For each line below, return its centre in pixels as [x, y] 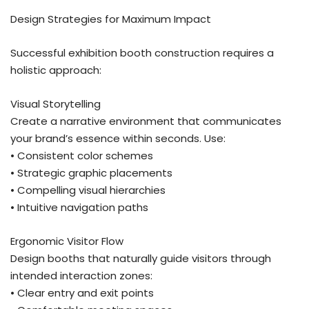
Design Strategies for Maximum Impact [111, 19]
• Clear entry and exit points [82, 292]
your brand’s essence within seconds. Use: [118, 138]
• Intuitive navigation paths [79, 207]
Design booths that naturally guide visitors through [141, 258]
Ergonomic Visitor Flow [67, 241]
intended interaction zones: [81, 275]
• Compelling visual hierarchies [88, 190]
